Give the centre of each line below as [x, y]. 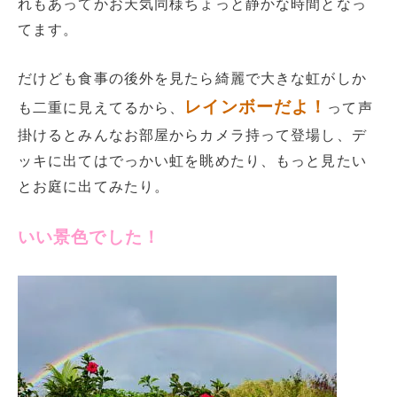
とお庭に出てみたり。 [94, 186]
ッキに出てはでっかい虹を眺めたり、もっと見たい [192, 160]
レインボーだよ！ [256, 106]
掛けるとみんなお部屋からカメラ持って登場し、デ [192, 135]
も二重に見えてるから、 [101, 107]
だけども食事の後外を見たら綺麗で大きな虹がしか [192, 78]
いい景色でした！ [89, 237]
